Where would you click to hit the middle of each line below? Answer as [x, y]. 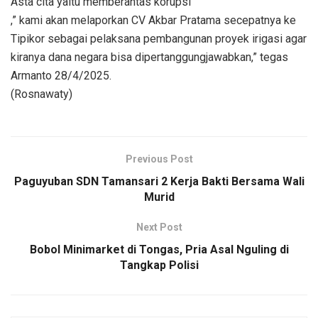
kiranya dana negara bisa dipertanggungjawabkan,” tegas [149, 57]
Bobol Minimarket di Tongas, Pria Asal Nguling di [159, 250]
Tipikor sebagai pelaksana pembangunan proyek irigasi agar [159, 39]
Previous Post [159, 159]
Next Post [159, 227]
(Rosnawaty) [42, 94]
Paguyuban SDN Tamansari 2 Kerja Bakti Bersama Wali [159, 182]
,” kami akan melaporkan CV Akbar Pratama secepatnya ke [153, 21]
